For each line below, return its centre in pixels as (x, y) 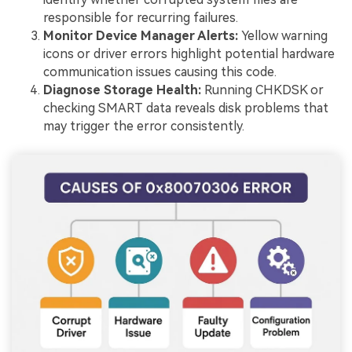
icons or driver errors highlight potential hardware (189, 53)
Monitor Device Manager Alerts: (141, 35)
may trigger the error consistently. (144, 126)
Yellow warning (283, 35)
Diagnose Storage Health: (122, 90)
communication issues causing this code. (160, 71)
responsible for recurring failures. (141, 17)
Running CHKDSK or (262, 90)
